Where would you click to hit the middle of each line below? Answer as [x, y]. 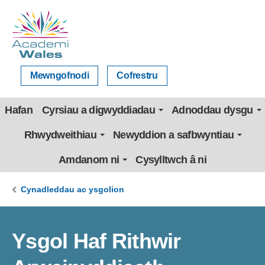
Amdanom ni [89, 160]
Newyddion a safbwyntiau [173, 135]
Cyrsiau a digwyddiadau [99, 110]
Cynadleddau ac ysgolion [72, 189]
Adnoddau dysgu [212, 110]
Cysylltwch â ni [171, 160]
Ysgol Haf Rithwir [96, 241]
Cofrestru [137, 75]
